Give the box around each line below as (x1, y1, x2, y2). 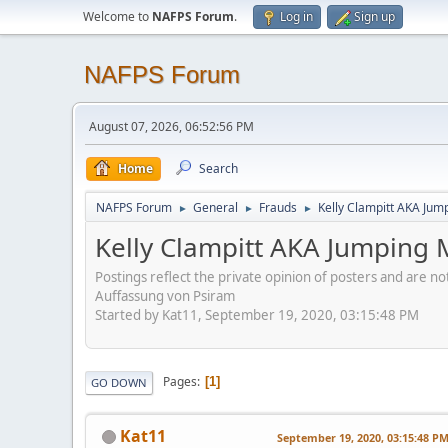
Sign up (354, 8, 395, 25)
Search (199, 160, 238, 177)
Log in (280, 8, 313, 25)
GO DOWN (91, 374, 147, 390)
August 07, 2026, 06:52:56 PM (89, 118, 254, 135)
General (193, 199, 238, 216)
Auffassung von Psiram (95, 286, 235, 305)
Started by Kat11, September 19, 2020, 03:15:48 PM (95, 305, 419, 324)
